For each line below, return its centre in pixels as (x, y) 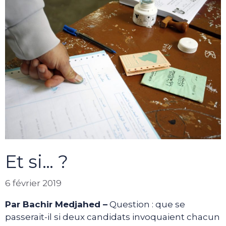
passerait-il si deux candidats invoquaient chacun (112, 217)
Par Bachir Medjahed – (56, 204)
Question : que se (146, 204)
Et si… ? (37, 162)
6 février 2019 (33, 183)
